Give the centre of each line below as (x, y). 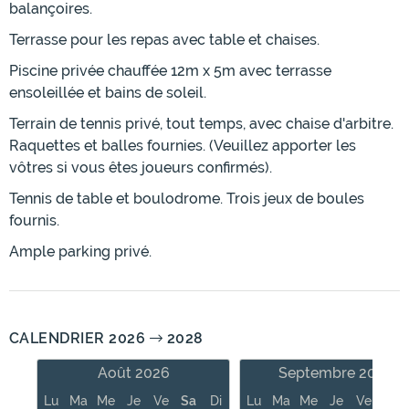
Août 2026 (133, 373)
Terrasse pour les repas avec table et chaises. (164, 40)
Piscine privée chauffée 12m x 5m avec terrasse (170, 71)
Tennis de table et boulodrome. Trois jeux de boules (187, 199)
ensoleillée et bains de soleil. (108, 93)
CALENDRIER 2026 (79, 339)
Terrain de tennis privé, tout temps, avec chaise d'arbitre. (201, 124)
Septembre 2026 (336, 373)
